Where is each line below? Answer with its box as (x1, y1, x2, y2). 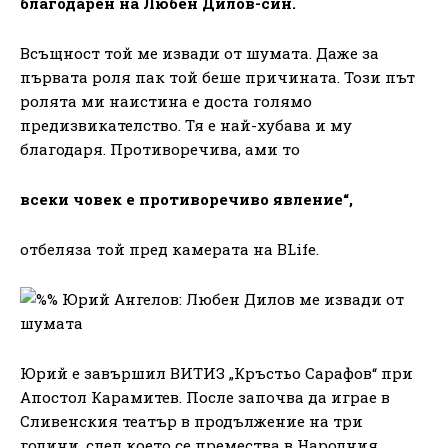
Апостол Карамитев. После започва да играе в (20, 386, 390, 407)
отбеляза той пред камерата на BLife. (20, 238, 319, 259)
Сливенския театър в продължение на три (20, 410, 363, 431)
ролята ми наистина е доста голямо (20, 90, 312, 111)
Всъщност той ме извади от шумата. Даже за (20, 42, 379, 63)
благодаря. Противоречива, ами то (20, 138, 300, 159)
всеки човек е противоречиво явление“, (20, 188, 353, 209)
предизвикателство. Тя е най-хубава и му (20, 114, 352, 135)
